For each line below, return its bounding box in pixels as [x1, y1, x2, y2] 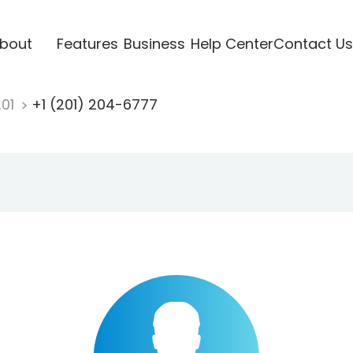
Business [123, 33, 185, 54]
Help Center [190, 33, 273, 54]
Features [56, 33, 118, 54]
